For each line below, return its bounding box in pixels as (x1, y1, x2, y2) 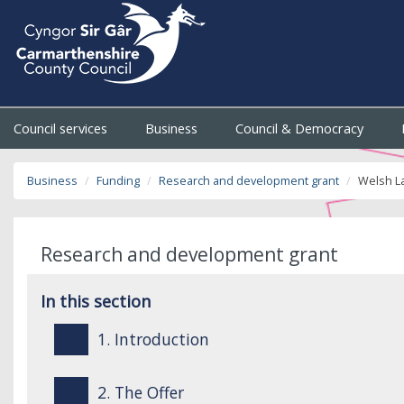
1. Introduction (96, 328, 209, 350)
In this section (41, 290, 151, 312)
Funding (96, 173, 140, 188)
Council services (14, 120, 111, 137)
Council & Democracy (235, 120, 368, 137)
